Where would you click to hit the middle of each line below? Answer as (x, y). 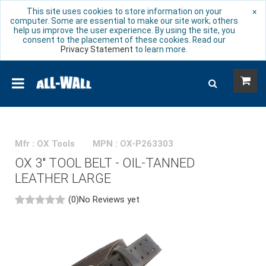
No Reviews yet (109, 199)
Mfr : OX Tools (45, 144)
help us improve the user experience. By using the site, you (124, 30)
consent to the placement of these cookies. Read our (124, 40)
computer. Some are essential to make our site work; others (124, 21)
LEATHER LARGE (63, 178)
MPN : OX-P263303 (133, 144)
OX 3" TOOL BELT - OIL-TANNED (105, 163)
